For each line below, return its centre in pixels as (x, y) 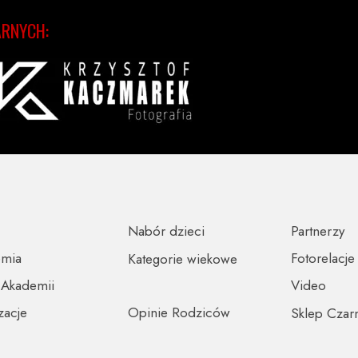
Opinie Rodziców (179, 312)
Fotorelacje (323, 258)
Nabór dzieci (166, 231)
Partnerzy (318, 231)
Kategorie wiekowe (183, 259)
